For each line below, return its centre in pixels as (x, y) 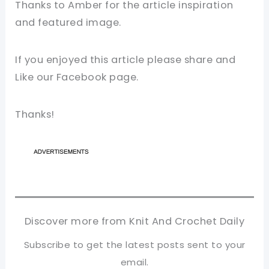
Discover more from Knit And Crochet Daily (134, 222)
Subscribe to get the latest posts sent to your (134, 245)
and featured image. (68, 22)
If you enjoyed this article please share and (125, 59)
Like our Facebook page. (77, 77)
